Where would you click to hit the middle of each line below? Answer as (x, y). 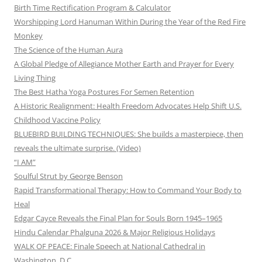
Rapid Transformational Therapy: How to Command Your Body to (128, 190)
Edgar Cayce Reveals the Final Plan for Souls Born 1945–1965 (118, 218)
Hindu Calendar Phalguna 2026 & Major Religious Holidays (115, 232)
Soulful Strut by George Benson (68, 176)
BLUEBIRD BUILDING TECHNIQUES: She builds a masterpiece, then (129, 134)
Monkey (28, 36)
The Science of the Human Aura (68, 50)
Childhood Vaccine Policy (57, 120)
